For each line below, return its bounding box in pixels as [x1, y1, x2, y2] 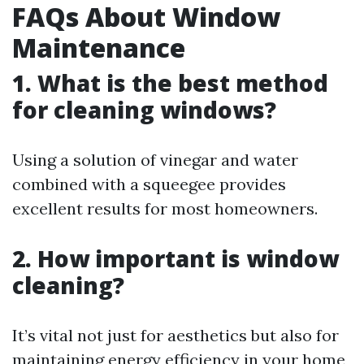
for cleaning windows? [12, 94, 276, 125]
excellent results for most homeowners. [12, 198, 318, 219]
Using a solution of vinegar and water [12, 149, 298, 170]
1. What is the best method [12, 67, 328, 98]
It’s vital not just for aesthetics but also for [12, 325, 339, 345]
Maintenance [12, 30, 185, 65]
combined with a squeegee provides [12, 174, 286, 194]
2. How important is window [12, 243, 339, 274]
